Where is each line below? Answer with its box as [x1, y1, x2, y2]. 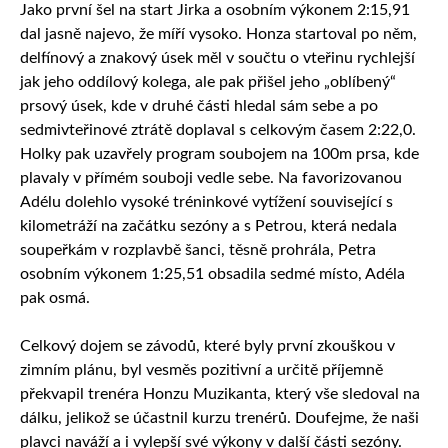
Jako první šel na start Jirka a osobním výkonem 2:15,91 [20, 2, 410, 19]
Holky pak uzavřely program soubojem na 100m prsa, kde [20, 146, 419, 163]
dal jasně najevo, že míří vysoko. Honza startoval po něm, [20, 26, 417, 43]
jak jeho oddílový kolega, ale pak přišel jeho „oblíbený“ [20, 74, 396, 91]
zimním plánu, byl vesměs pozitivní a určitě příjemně [20, 362, 383, 379]
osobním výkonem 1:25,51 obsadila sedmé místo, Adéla [20, 266, 405, 283]
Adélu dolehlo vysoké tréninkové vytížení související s [20, 194, 393, 211]
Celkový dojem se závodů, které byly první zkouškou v [20, 338, 395, 355]
